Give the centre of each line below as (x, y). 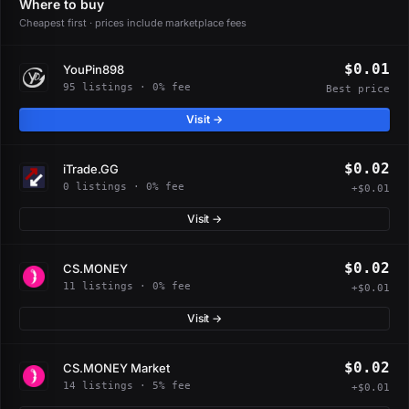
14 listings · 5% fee (127, 385)
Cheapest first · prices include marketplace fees (133, 23)
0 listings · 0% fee (124, 186)
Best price (358, 89)
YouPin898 (94, 69)
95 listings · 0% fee (127, 87)
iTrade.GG (91, 168)
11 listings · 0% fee (127, 286)
